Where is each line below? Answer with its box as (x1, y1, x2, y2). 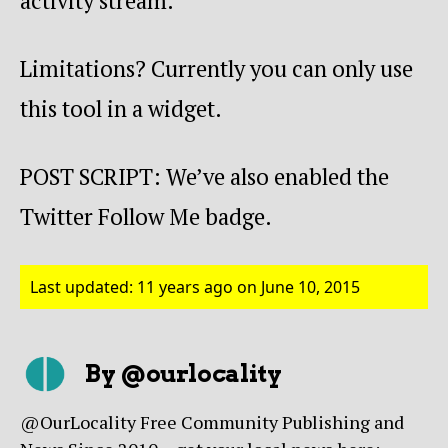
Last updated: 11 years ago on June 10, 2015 (30, 276, 360, 299)
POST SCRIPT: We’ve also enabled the (20, 162, 389, 192)
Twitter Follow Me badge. (20, 202, 272, 232)
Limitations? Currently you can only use (20, 53, 413, 83)
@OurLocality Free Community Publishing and (20, 410, 404, 435)
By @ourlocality (85, 359, 282, 389)
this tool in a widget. (20, 93, 222, 123)
